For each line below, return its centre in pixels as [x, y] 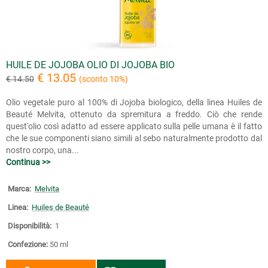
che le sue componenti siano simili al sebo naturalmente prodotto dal [134, 138]
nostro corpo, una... [42, 150]
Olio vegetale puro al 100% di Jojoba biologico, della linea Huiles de [134, 102]
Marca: [19, 189]
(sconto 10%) [103, 79]
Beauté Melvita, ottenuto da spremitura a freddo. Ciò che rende [134, 114]
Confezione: [28, 244]
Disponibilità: [30, 226]
